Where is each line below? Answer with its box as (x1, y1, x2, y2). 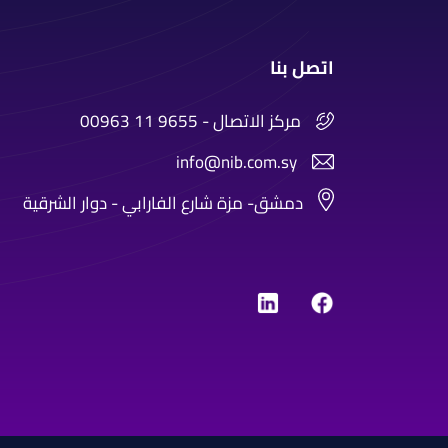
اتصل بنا (270, 51, 334, 84)
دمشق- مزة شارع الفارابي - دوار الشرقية (23, 187, 304, 220)
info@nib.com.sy (176, 146, 298, 179)
